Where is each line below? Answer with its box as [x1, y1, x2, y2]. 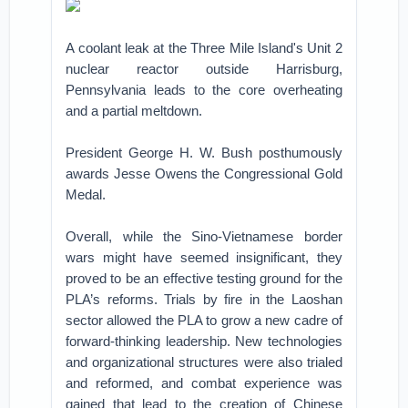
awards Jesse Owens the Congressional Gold [66, 166, 342, 181]
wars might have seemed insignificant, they [66, 250, 342, 265]
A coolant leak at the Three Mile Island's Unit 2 [66, 40, 342, 56]
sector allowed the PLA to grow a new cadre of [66, 312, 342, 328]
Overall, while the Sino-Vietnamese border [66, 229, 342, 244]
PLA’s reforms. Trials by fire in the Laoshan [66, 291, 342, 307]
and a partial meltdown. [66, 103, 203, 118]
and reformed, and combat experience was [66, 375, 342, 391]
